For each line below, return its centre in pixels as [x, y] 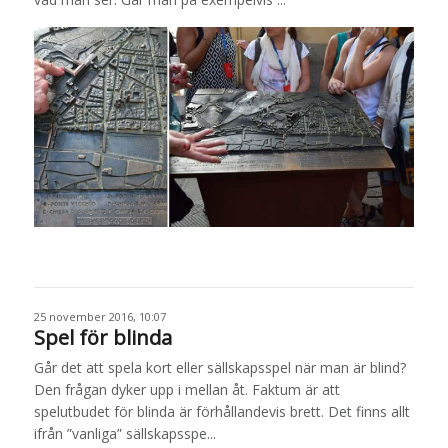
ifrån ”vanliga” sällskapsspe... [124, 433]
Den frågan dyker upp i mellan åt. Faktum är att [186, 389]
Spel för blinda [102, 337]
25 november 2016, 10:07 [99, 316]
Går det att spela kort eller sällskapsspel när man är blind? [219, 367]
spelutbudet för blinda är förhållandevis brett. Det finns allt [221, 411]
